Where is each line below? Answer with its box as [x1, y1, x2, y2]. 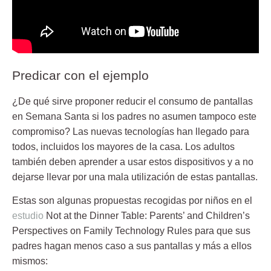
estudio [12, 211, 44, 221]
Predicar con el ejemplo [12, 68, 149, 82]
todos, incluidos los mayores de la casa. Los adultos [12, 141, 235, 152]
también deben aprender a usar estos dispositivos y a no [12, 156, 253, 167]
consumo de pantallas [158, 96, 253, 106]
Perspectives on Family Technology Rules [12, 226, 192, 237]
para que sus [192, 226, 250, 237]
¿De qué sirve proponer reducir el [12, 96, 158, 106]
